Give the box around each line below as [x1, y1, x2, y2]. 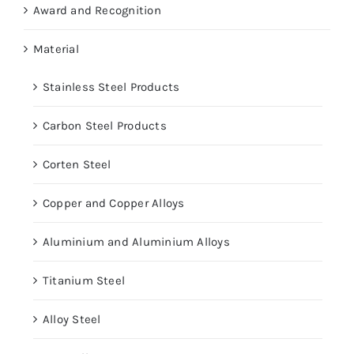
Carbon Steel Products [43, 119, 167, 134]
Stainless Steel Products [43, 80, 180, 95]
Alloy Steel [43, 312, 101, 327]
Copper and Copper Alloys [43, 196, 185, 211]
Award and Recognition [33, 3, 161, 18]
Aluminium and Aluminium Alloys [43, 235, 230, 250]
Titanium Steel [43, 273, 126, 288]
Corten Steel [43, 157, 111, 172]
